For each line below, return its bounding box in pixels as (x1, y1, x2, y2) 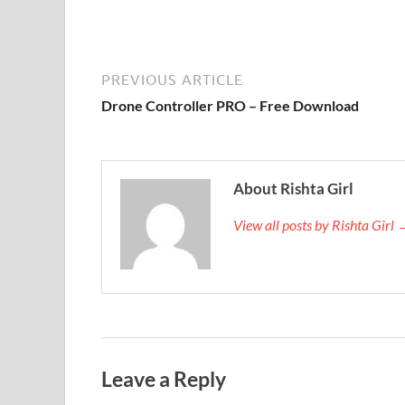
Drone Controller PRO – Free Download (101, 96, 359, 114)
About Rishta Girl (233, 178, 353, 198)
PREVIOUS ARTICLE (101, 71, 243, 88)
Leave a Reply (101, 365, 226, 391)
